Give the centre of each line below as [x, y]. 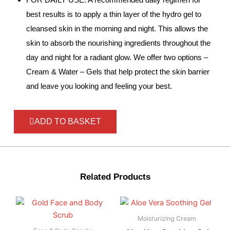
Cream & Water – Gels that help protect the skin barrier [118, 71]
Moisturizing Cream [167, 219]
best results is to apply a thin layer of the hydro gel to [113, 14]
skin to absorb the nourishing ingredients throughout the [118, 43]
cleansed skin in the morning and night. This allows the [117, 28]
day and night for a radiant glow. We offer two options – [117, 57]
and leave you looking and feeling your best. [99, 86]
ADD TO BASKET [68, 122]
